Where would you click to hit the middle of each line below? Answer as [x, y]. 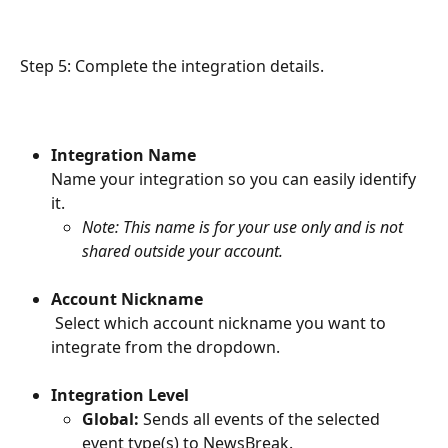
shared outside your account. [182, 250]
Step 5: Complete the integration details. [172, 65]
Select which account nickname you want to [220, 322]
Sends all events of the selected [261, 419]
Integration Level [120, 394]
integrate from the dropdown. [165, 346]
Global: [110, 419]
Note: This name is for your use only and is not [244, 226]
